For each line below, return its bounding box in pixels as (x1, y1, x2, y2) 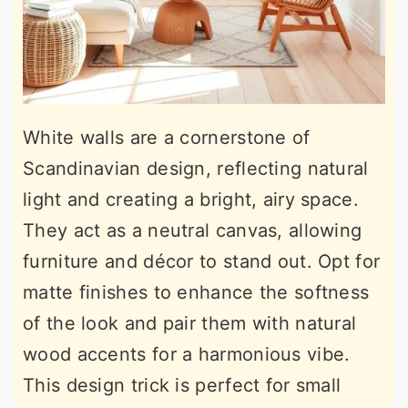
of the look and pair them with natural (23, 311, 357, 334)
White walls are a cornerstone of (23, 126, 311, 148)
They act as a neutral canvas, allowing (23, 219, 362, 241)
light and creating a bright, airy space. (23, 188, 359, 210)
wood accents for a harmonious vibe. (23, 342, 351, 365)
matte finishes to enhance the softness (23, 280, 370, 303)
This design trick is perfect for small (23, 373, 342, 396)
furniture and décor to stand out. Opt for (23, 250, 381, 272)
